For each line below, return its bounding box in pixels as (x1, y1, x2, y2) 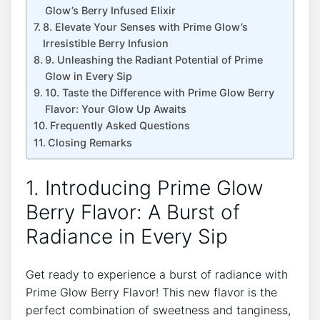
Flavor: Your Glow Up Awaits (44, 103, 186, 116)
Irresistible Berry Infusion (42, 37, 169, 50)
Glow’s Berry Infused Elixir (44, 4, 176, 17)
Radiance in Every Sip (26, 224, 228, 249)
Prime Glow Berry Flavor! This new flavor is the (26, 284, 277, 299)
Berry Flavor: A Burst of (26, 200, 240, 225)
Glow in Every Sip (44, 70, 132, 83)
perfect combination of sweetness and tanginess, (26, 302, 291, 317)
